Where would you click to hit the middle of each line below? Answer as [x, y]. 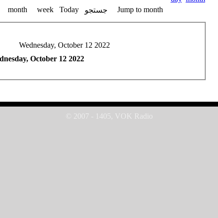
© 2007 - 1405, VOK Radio [109, 116]
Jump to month [140, 9]
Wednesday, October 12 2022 [64, 45]
